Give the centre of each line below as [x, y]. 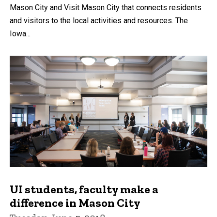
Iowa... [20, 34]
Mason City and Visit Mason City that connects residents [106, 8]
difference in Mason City [75, 202]
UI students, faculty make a [84, 189]
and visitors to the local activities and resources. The [99, 21]
